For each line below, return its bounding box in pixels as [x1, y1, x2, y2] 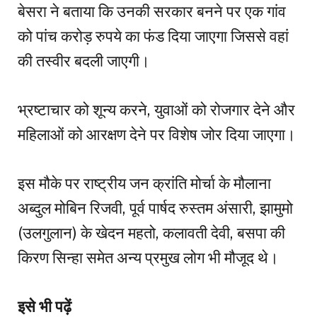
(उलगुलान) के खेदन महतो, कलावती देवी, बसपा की [18, 224, 285, 243]
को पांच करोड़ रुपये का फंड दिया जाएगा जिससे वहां [18, 27, 289, 46]
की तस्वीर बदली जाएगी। [18, 52, 150, 71]
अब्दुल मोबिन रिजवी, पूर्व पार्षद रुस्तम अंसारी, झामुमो [18, 199, 293, 218]
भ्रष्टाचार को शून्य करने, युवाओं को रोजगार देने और [18, 100, 295, 120]
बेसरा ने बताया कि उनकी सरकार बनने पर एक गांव [18, 2, 286, 21]
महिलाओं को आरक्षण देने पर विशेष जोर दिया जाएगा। [18, 125, 296, 144]
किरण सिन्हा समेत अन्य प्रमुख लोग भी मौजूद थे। [18, 248, 279, 267]
